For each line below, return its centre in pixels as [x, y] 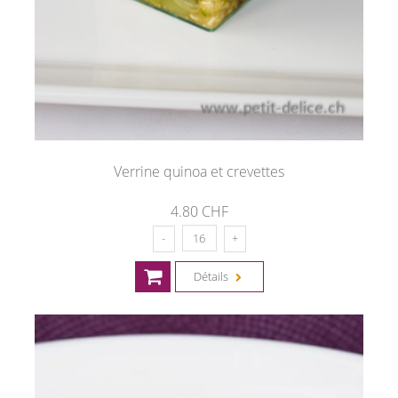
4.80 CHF [199, 212]
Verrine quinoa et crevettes [199, 172]
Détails [212, 276]
